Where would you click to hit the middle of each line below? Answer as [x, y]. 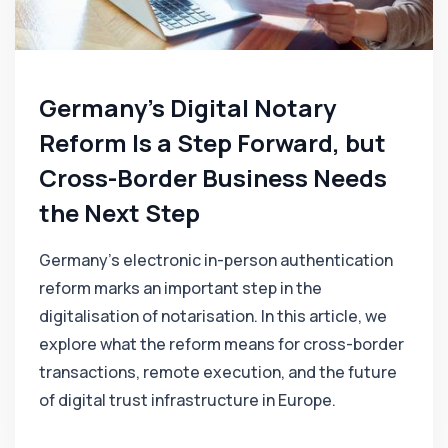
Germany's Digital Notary [187, 108]
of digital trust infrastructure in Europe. [187, 400]
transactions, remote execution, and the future [218, 372]
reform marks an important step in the [180, 288]
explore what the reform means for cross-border [221, 344]
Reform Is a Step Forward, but [212, 143]
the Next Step [119, 213]
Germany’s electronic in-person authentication [216, 260]
